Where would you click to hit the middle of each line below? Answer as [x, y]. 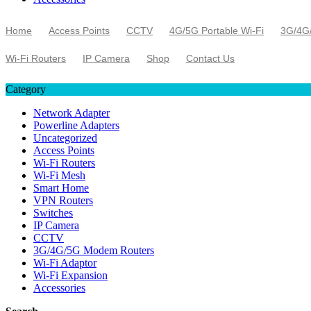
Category [26, 89]
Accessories [59, 288]
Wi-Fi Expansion [70, 275]
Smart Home [61, 188]
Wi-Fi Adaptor [65, 263]
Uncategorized [65, 138]
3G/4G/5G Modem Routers [94, 250]
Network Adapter [72, 113]
